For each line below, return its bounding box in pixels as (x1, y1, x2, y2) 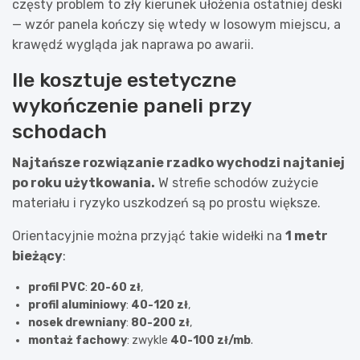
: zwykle (127, 333, 170, 347)
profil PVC (28, 280, 85, 294)
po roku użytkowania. (12, 174, 155, 190)
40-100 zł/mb (170, 333, 251, 347)
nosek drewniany (28, 315, 126, 329)
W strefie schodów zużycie (155, 174, 318, 190)
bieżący (12, 247, 63, 264)
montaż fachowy (28, 333, 127, 347)
